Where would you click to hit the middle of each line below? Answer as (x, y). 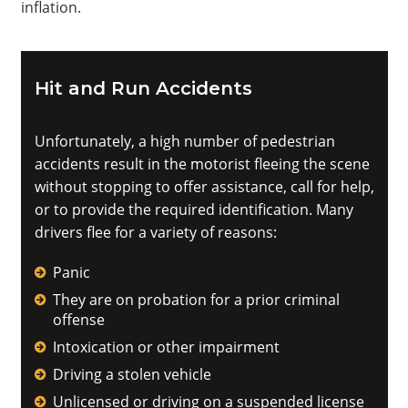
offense (78, 320)
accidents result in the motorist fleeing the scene (202, 164)
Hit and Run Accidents (143, 88)
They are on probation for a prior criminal (196, 300)
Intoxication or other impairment (166, 347)
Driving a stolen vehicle (132, 374)
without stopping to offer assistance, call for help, (204, 187)
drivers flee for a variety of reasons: (155, 232)
